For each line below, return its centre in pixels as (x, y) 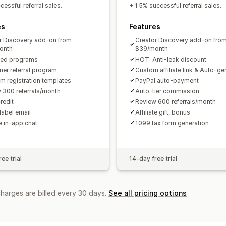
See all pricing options (148, 193)
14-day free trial (153, 158)
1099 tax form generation (172, 123)
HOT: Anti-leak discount (171, 59)
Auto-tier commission (167, 91)
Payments (100, 35)
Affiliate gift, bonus (163, 112)
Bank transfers (152, 49)
